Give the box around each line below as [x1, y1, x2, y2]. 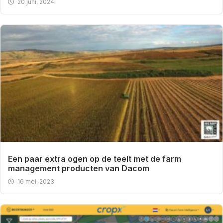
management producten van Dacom [8, 163, 149, 173]
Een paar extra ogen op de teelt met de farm [8, 153, 181, 164]
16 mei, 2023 [17, 177, 54, 185]
